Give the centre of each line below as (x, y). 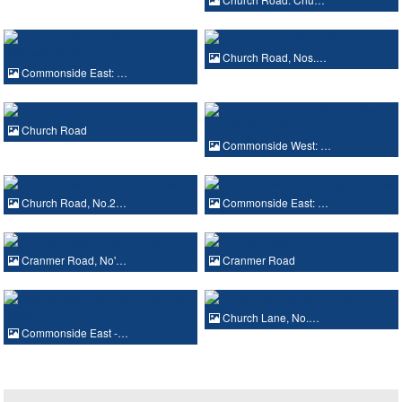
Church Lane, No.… (270, 317)
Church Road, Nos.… (273, 57)
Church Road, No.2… (73, 202)
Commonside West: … (275, 144)
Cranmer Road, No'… (73, 259)
